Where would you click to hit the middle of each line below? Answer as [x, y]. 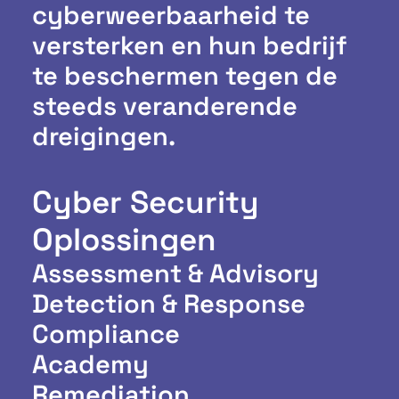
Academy [90, 364]
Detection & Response [169, 303]
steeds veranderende [165, 106]
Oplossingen [124, 240]
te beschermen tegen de [185, 75]
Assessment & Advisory [175, 273]
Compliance [106, 334]
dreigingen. [104, 136]
